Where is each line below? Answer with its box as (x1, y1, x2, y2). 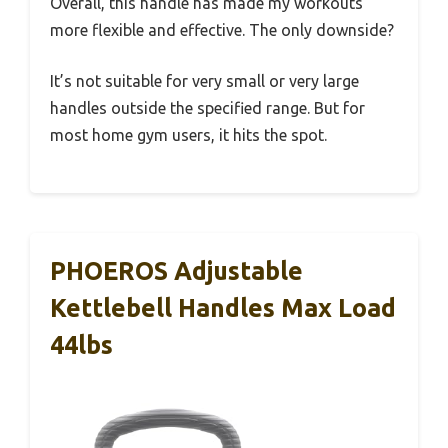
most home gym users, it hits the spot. (50, 125, 327, 144)
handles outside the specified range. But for (50, 98, 365, 117)
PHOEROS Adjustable (50, 256, 303, 285)
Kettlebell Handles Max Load (50, 293, 396, 322)
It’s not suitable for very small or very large (50, 71, 359, 90)
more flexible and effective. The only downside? (50, 20, 394, 39)
